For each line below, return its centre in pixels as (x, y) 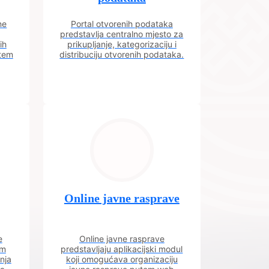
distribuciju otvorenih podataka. (122, 54)
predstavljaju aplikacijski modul (122, 249)
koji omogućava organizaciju (122, 259)
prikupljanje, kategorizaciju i (122, 44)
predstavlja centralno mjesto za (122, 34)
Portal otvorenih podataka (122, 24)
